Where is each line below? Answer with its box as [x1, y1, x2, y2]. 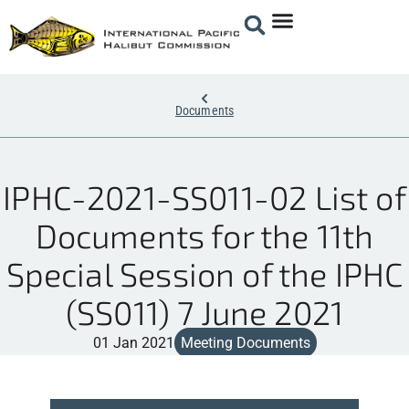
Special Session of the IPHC [5, 253, 404, 293]
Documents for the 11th [35, 215, 374, 255]
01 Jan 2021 [92, 333, 174, 351]
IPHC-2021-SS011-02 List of [3, 176, 406, 216]
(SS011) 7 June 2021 [65, 291, 344, 331]
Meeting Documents [180, 333, 310, 351]
